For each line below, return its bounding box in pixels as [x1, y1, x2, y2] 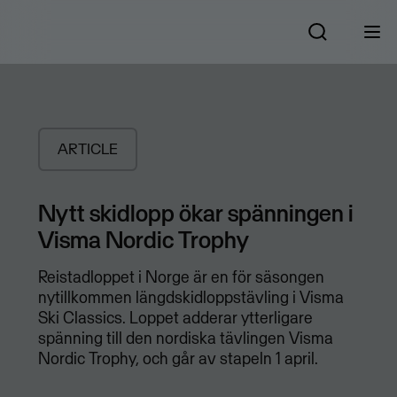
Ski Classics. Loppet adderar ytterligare [37, 307, 313, 329]
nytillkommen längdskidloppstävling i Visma [37, 287, 344, 308]
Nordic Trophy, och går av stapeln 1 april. [37, 348, 318, 370]
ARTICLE [57, 139, 118, 160]
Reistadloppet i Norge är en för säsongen [37, 267, 324, 288]
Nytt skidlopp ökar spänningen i [37, 198, 354, 229]
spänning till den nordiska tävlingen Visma [37, 328, 333, 349]
